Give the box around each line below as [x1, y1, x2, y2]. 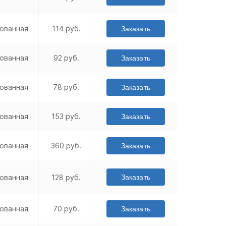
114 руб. [51, 24, 81, 33]
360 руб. [51, 141, 82, 150]
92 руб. [53, 53, 79, 63]
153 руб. [51, 112, 81, 121]
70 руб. [53, 204, 80, 213]
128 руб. [51, 173, 81, 182]
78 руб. [53, 83, 80, 92]
